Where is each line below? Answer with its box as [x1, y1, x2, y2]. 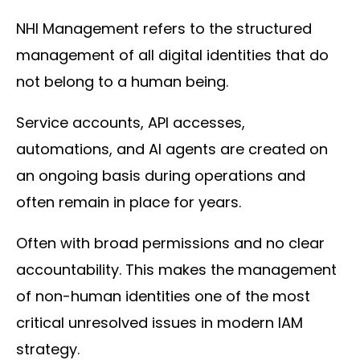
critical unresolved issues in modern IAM [16, 312, 303, 333]
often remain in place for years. [16, 191, 241, 212]
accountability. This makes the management [16, 259, 337, 280]
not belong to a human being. [16, 71, 228, 92]
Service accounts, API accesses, [16, 112, 245, 133]
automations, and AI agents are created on [16, 138, 328, 159]
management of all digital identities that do [16, 44, 329, 65]
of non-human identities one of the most [16, 285, 310, 306]
